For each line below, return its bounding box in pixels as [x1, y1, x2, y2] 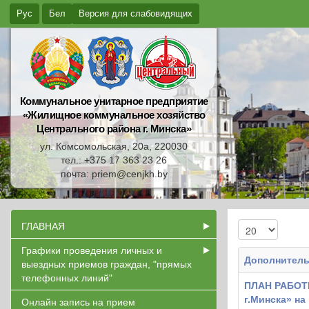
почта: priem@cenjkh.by [60, 168, 168, 179]
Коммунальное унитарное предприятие [19, 95, 208, 107]
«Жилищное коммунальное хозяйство [22, 109, 206, 121]
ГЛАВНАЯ [21, 221, 65, 232]
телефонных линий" [21, 272, 112, 283]
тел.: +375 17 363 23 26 [61, 154, 167, 166]
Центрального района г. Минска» [37, 123, 191, 134]
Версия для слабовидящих [79, 8, 192, 19]
